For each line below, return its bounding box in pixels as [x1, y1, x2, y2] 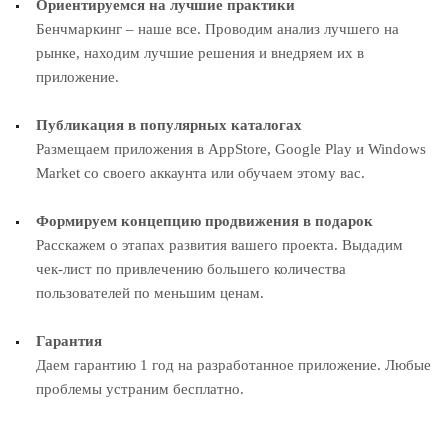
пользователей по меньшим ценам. [36, 284, 264, 301]
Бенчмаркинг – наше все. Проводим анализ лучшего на [36, 20, 399, 37]
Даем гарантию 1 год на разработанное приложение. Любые [36, 356, 431, 373]
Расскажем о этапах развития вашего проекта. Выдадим [36, 236, 403, 253]
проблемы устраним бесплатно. [36, 380, 244, 397]
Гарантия [36, 332, 102, 349]
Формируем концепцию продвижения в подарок [36, 212, 377, 229]
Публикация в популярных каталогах [36, 116, 306, 133]
